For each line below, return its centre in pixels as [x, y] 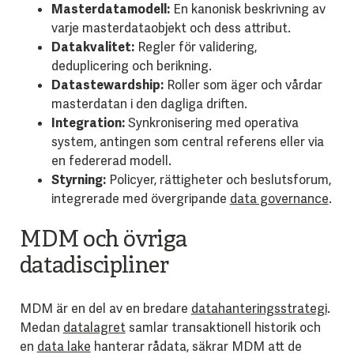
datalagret [94, 327]
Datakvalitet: [92, 47]
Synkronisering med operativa [211, 122]
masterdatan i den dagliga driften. [149, 104]
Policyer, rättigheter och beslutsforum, [218, 179]
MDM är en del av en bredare [105, 308]
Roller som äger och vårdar [243, 85]
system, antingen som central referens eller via [187, 141]
